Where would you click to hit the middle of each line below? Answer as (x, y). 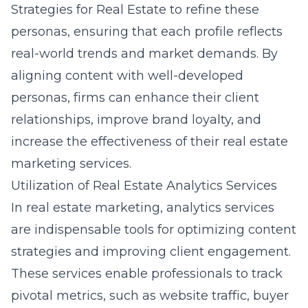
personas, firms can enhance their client (135, 98)
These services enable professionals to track (147, 274)
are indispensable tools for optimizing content (154, 230)
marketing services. (71, 164)
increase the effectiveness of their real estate (150, 142)
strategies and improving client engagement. (151, 252)
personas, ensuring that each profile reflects (147, 32)
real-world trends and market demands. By (144, 54)
